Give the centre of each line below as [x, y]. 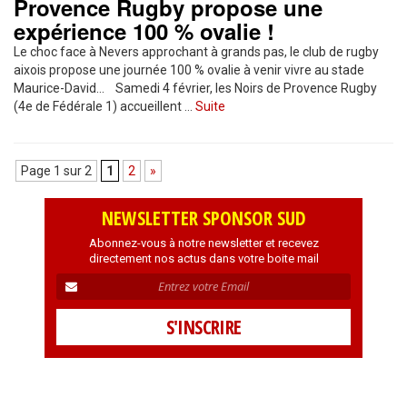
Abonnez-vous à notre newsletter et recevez [203, 243]
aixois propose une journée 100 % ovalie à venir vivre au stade [189, 70]
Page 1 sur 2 [56, 171]
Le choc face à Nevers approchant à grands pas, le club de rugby [196, 52]
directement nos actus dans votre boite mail [203, 258]
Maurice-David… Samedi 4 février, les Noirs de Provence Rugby [195, 88]
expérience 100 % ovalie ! [144, 31]
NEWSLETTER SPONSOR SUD [203, 218]
